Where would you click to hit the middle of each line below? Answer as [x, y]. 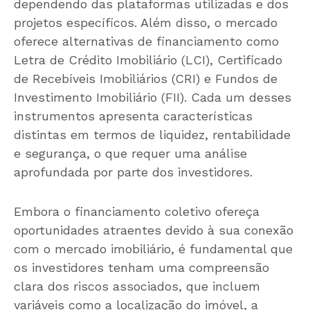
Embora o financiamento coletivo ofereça [137, 212]
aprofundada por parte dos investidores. [133, 172]
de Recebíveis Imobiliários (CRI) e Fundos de [146, 79]
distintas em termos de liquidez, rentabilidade [152, 135]
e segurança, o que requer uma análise [130, 154]
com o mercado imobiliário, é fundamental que [153, 249]
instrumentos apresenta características [133, 116]
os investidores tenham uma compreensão [142, 268]
